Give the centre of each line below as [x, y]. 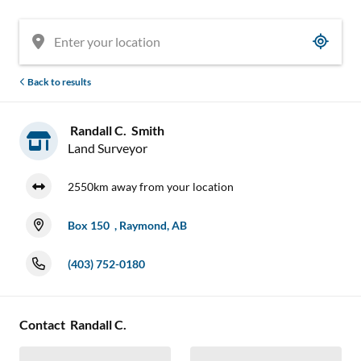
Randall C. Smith [116, 130]
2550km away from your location [151, 186]
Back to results [58, 82]
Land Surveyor [108, 148]
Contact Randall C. [74, 324]
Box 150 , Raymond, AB [127, 225]
